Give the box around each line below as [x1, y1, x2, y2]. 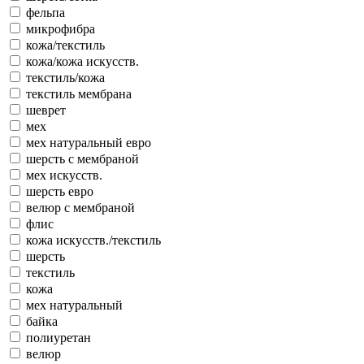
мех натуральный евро [26, 135, 151, 149]
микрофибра [26, 21, 95, 36]
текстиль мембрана [26, 86, 132, 101]
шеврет [26, 102, 66, 117]
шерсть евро [26, 184, 93, 198]
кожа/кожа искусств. [26, 54, 139, 68]
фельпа [26, 5, 65, 19]
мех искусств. [26, 167, 102, 182]
